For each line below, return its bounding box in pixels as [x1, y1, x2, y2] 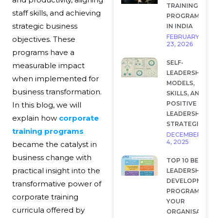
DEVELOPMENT [166, 177, 215, 184]
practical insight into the [12, 166, 100, 176]
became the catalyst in [12, 140, 97, 149]
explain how [12, 113, 57, 123]
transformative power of [12, 179, 101, 189]
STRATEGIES [166, 120, 206, 127]
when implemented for [12, 74, 99, 84]
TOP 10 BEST [166, 156, 207, 164]
